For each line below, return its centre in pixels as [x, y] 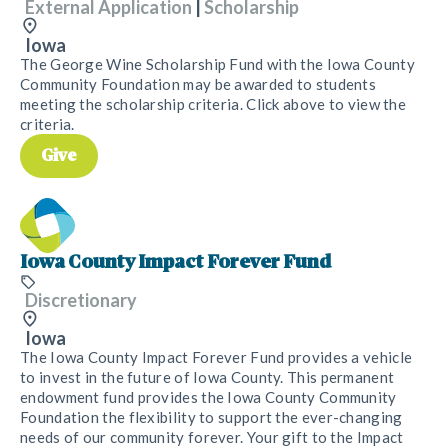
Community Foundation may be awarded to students [198, 84]
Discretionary [81, 299]
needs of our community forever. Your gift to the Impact [212, 436]
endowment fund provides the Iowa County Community [208, 396]
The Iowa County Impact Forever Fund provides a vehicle [216, 356]
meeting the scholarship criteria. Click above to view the [213, 104]
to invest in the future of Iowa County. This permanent [207, 376]
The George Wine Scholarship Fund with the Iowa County [217, 64]
